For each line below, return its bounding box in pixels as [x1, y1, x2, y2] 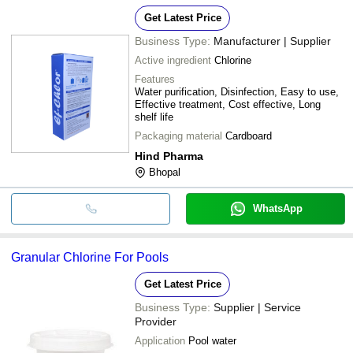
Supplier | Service [214, 300, 301, 314]
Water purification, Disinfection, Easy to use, [135, 85, 339, 98]
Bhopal [149, 165, 180, 178]
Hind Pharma [135, 149, 203, 162]
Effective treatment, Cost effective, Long [135, 98, 321, 110]
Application [135, 334, 185, 347]
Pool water [188, 334, 236, 347]
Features [135, 72, 175, 85]
